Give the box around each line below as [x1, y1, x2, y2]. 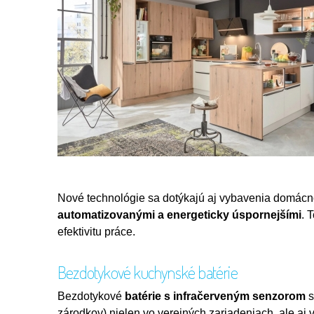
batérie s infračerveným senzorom [125, 289, 306, 302]
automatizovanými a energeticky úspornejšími [57, 208, 301, 221]
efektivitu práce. [57, 225, 138, 238]
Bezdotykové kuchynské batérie [57, 261, 238, 283]
